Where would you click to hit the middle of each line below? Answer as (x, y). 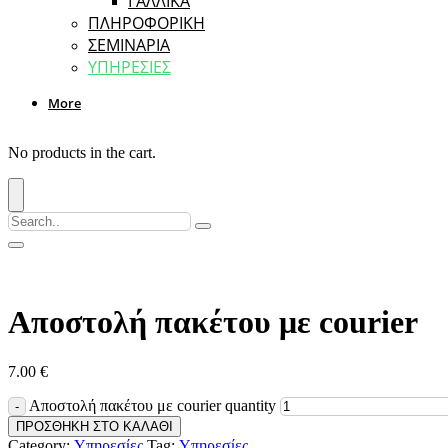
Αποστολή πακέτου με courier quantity (152, 405)
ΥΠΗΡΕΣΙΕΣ (129, 67)
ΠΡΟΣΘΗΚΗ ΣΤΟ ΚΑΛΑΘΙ (94, 426)
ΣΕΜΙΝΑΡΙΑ (129, 45)
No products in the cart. (82, 152)
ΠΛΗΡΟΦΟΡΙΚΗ (146, 23)
